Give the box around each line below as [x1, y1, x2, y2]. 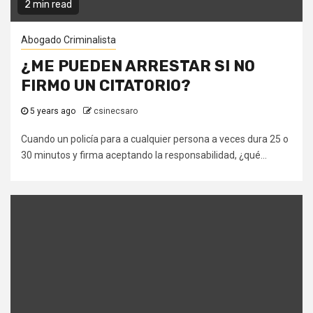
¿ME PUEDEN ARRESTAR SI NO [21, 57, 255, 76]
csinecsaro [94, 106, 138, 117]
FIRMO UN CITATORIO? [21, 76, 191, 96]
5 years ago [28, 106, 78, 117]
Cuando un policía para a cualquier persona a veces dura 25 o [21, 133, 289, 145]
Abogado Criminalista [21, 34, 116, 46]
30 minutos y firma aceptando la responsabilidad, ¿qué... [21, 150, 267, 161]
